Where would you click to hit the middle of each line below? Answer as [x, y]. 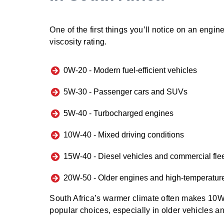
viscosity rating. [78, 42]
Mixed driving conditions [141, 135]
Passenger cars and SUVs [140, 92]
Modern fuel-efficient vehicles [145, 70]
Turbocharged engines [133, 113]
